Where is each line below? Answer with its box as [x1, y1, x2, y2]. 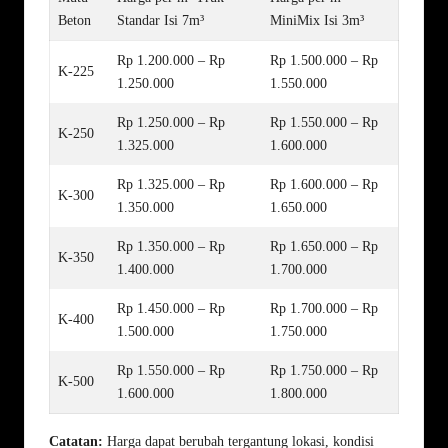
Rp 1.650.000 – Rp [270, 238, 378, 254]
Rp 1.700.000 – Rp [270, 300, 378, 316]
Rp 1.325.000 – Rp [117, 176, 225, 192]
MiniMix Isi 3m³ [270, 12, 364, 28]
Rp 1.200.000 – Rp [117, 52, 225, 68]
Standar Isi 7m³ [117, 12, 204, 28]
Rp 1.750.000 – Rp [270, 362, 378, 378]
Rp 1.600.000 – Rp [270, 176, 378, 192]
